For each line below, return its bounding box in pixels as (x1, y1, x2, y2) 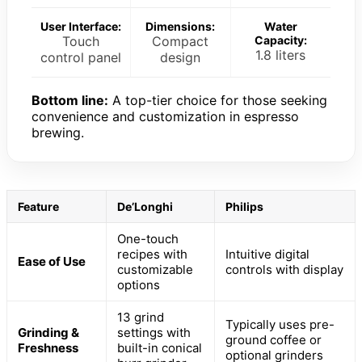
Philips (225, 200, 263, 214)
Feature (18, 200, 59, 214)
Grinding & (18, 325, 79, 341)
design (160, 49, 201, 66)
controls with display (225, 262, 343, 278)
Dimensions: (145, 19, 216, 34)
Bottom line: (32, 92, 108, 109)
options (117, 277, 160, 293)
